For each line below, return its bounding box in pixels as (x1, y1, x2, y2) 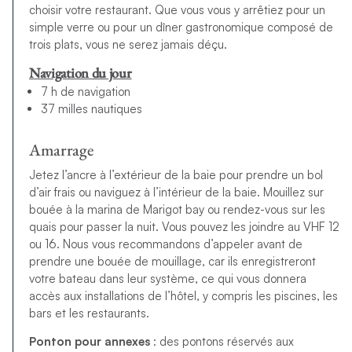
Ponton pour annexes (28, 333, 150, 349)
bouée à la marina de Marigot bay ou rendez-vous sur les (28, 201, 325, 217)
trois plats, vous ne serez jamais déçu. (28, 36, 227, 52)
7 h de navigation (40, 84, 130, 100)
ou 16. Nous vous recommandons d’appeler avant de (28, 236, 302, 251)
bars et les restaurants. (28, 305, 149, 321)
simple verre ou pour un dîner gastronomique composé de (28, 19, 333, 35)
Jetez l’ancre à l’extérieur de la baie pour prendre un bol (28, 167, 323, 182)
